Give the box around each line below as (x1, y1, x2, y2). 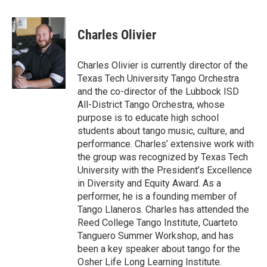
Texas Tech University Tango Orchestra (77, 73, 239, 84)
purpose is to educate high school (77, 112, 219, 123)
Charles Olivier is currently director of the (77, 60, 248, 71)
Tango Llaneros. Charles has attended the (77, 204, 249, 215)
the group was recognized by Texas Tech (77, 151, 248, 163)
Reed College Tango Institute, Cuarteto (77, 217, 238, 228)
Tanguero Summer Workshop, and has (77, 230, 234, 241)
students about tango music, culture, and (77, 125, 244, 136)
